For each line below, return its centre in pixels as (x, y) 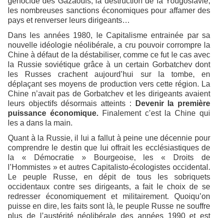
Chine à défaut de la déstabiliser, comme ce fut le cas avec (109, 54)
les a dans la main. (40, 123)
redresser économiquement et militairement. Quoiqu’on (109, 196)
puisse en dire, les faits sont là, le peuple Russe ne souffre (109, 206)
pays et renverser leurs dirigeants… (69, 20)
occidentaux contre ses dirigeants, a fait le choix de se (109, 186)
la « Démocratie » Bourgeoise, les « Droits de (109, 157)
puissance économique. (55, 113)
